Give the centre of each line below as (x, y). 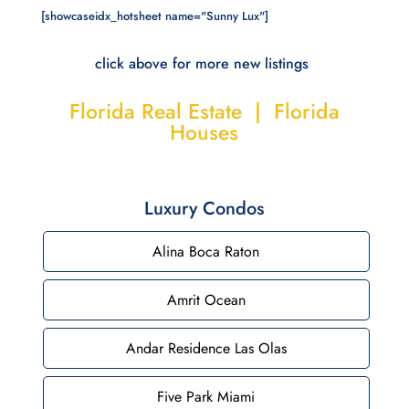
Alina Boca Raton (206, 251)
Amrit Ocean (206, 299)
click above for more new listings (204, 63)
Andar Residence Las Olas (206, 348)
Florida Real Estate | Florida (204, 111)
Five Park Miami (206, 396)
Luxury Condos (204, 208)
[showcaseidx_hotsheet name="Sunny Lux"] (154, 16)
